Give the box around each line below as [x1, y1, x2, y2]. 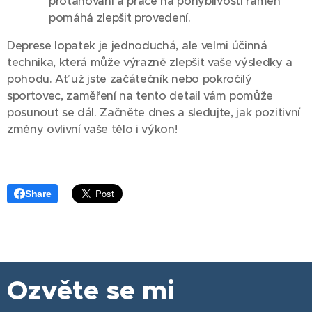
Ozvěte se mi [7, 274, 175, 307]
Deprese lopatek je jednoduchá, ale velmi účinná [7, 38, 267, 53]
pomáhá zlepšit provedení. [49, 10, 191, 25]
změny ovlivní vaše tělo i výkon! [7, 122, 178, 136]
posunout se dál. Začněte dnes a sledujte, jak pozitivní [7, 105, 300, 120]
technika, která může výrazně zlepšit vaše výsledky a [7, 55, 292, 70]
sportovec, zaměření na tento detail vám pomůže [7, 88, 273, 103]
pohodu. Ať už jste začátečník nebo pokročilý [7, 72, 252, 86]
